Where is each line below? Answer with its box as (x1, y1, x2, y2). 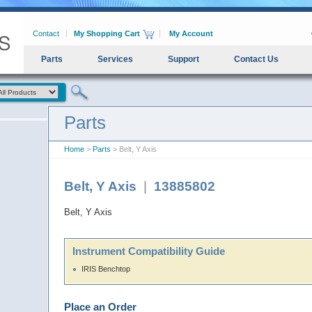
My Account (169, 29, 213, 38)
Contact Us (234, 54, 279, 64)
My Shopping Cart (74, 29, 140, 38)
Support (168, 54, 199, 64)
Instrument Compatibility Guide (72, 245, 225, 257)
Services (97, 54, 133, 64)
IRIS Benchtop (81, 265, 130, 273)
